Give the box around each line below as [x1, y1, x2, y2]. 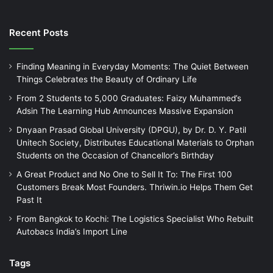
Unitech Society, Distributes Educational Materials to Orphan [16, 137, 254, 147]
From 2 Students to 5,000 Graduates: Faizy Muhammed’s [16, 93, 241, 103]
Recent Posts [9, 26, 68, 38]
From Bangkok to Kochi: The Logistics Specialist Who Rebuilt [16, 213, 253, 224]
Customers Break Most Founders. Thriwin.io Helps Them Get [16, 182, 253, 192]
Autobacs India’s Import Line [16, 226, 127, 236]
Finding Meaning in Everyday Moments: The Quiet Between [16, 61, 249, 71]
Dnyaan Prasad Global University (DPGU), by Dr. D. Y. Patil [16, 124, 246, 135]
